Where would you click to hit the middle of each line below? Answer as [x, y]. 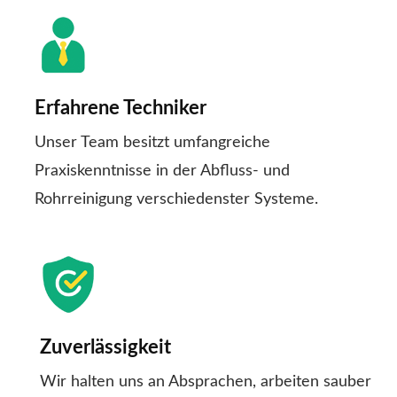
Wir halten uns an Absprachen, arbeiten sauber [206, 382]
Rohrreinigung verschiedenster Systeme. [176, 200]
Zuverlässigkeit [105, 348]
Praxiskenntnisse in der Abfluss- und [162, 171]
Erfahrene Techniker [121, 109]
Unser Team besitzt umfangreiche [152, 143]
